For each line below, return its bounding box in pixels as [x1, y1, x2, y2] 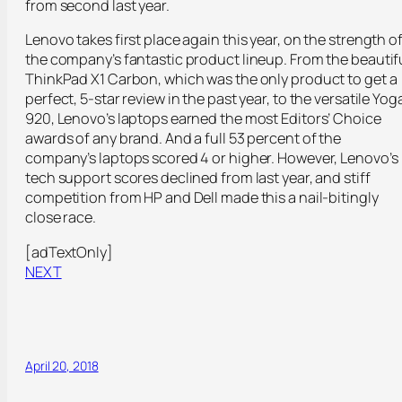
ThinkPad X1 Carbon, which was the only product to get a [25, 69, 398, 90]
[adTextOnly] [25, 241, 113, 262]
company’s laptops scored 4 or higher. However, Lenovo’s [25, 148, 398, 169]
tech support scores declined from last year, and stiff [25, 168, 371, 188]
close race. [25, 207, 96, 228]
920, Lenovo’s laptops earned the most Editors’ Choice [25, 109, 381, 129]
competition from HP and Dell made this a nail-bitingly [25, 188, 379, 208]
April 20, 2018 [25, 357, 99, 375]
